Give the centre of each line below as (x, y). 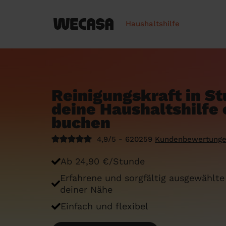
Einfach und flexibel (104, 206)
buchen (81, 123)
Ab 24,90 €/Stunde (103, 161)
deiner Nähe (87, 189)
